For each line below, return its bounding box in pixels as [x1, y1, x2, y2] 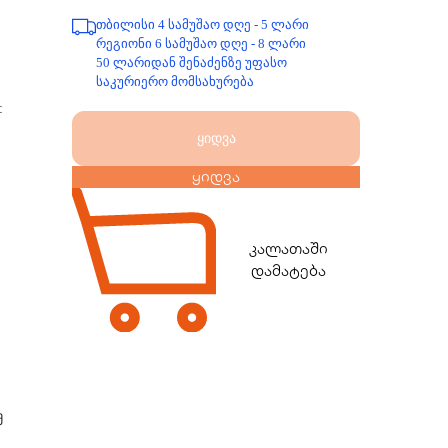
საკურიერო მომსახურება [96, 74, 254, 89]
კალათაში [248, 239, 328, 258]
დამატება [250, 261, 326, 280]
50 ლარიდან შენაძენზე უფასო [96, 55, 287, 70]
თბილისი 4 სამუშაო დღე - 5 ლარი [96, 17, 309, 32]
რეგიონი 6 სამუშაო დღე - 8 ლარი [96, 36, 306, 51]
